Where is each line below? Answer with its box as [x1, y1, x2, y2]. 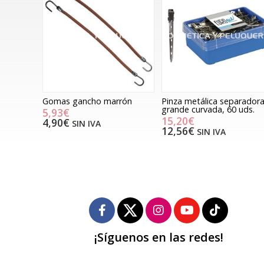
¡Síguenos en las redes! [94, 229, 223, 245]
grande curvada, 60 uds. [161, 103, 255, 115]
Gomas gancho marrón [42, 95, 132, 107]
